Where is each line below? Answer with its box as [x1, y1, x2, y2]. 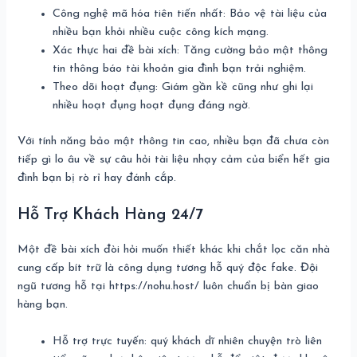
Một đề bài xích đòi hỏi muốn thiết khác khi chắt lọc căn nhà [18, 243, 331, 256]
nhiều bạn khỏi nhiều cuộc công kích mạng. [53, 25, 269, 38]
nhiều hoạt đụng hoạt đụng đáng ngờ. [53, 99, 251, 112]
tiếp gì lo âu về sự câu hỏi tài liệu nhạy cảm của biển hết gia [18, 153, 331, 166]
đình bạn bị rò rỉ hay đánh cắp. [18, 171, 177, 184]
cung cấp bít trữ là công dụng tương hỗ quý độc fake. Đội [18, 261, 319, 274]
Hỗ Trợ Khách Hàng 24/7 [18, 206, 204, 223]
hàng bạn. [18, 298, 69, 311]
